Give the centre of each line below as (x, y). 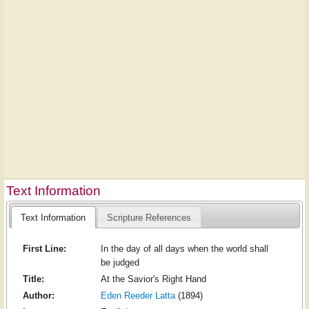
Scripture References (149, 217)
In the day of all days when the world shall (184, 249)
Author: (38, 296)
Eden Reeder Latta (138, 296)
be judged (120, 263)
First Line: (44, 249)
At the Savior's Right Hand (153, 279)
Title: (33, 279)
